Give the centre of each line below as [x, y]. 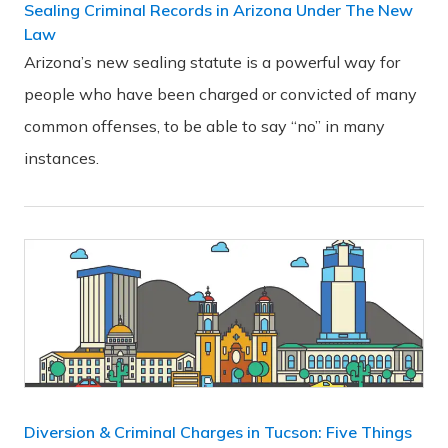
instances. [61, 158]
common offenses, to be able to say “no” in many [204, 126]
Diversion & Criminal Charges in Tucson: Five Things [218, 432]
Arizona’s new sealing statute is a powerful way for [212, 62]
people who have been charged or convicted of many [220, 94]
